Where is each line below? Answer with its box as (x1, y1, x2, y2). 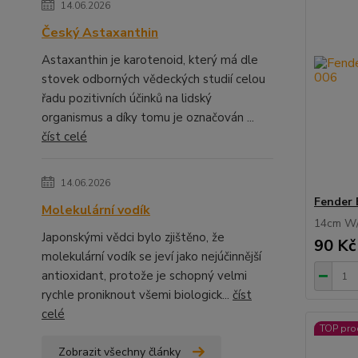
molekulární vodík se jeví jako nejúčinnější (42, 249, 261, 265)
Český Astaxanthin (42, 24, 158, 42)
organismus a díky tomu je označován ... (42, 109, 254, 125)
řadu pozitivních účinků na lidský (42, 90, 212, 106)
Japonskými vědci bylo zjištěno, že (42, 229, 225, 245)
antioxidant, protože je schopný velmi (42, 268, 247, 284)
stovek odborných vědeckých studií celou (42, 71, 265, 87)
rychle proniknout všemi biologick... (42, 287, 233, 303)
